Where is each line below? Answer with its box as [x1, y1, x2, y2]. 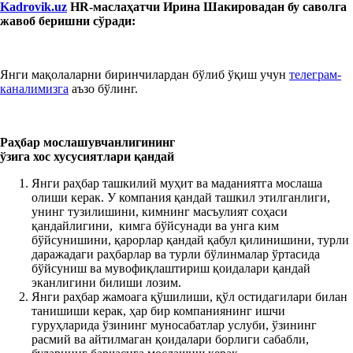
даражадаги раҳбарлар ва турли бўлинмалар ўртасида [32, 247, 320, 261]
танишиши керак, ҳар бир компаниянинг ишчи [32, 303, 285, 318]
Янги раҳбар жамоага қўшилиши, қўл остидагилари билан [32, 289, 347, 303]
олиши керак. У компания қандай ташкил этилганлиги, [32, 190, 330, 204]
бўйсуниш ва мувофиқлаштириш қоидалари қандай [32, 261, 310, 275]
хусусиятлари [54, 149, 131, 163]
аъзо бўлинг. [69, 81, 138, 95]
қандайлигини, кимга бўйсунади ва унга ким [32, 218, 279, 232]
